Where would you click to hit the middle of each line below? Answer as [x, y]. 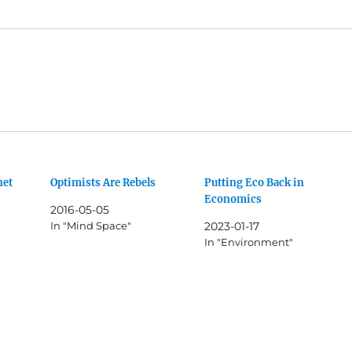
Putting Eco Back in [254, 182]
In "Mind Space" [91, 225]
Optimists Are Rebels [103, 182]
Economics [233, 199]
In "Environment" [248, 242]
